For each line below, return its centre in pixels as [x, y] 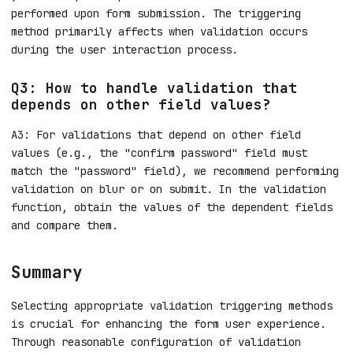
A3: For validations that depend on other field [156, 135]
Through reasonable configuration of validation [156, 342]
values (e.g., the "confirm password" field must [159, 153]
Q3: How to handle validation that [154, 87]
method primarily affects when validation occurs [159, 31]
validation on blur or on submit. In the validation [169, 190]
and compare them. [65, 226]
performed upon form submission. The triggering [156, 13]
